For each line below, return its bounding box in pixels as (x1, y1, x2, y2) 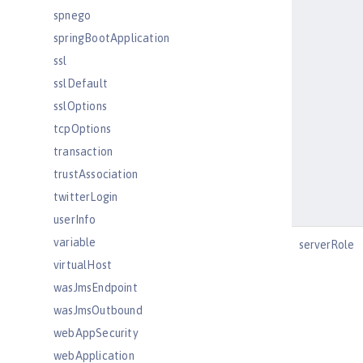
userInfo (53, 213, 96, 226)
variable (53, 236, 96, 249)
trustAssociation (53, 168, 139, 181)
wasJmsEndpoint (53, 281, 138, 294)
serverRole (299, 238, 354, 251)
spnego (53, 9, 92, 22)
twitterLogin (53, 190, 118, 203)
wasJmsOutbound (53, 304, 143, 317)
